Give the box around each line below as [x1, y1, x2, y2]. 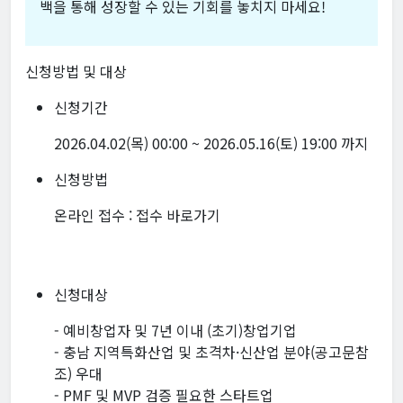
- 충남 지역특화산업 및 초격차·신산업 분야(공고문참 [54, 341, 369, 363]
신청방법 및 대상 [25, 60, 127, 83]
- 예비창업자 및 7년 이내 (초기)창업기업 [54, 319, 297, 342]
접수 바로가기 [136, 204, 220, 227]
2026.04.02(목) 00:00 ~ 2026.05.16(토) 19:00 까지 [54, 132, 368, 155]
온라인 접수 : [54, 204, 136, 227]
